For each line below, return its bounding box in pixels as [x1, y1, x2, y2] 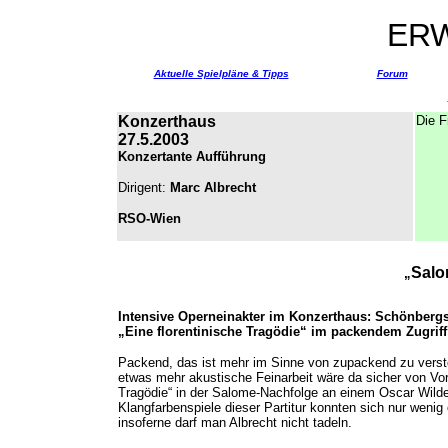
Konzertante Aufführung [118, 149, 266, 164]
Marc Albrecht [166, 180, 256, 195]
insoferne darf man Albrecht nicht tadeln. [118, 415, 352, 430]
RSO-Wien [118, 211, 181, 226]
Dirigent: [118, 180, 166, 195]
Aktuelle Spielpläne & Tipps [153, 68, 289, 79]
